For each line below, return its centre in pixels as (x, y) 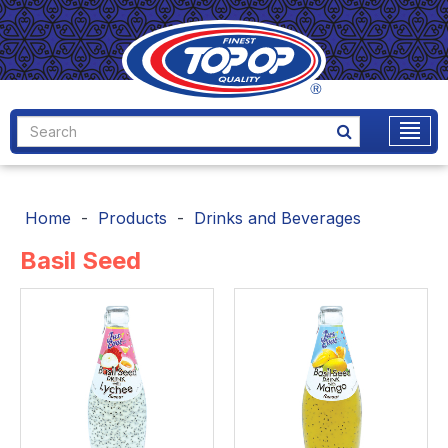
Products (132, 217)
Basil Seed (80, 260)
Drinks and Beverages (277, 217)
